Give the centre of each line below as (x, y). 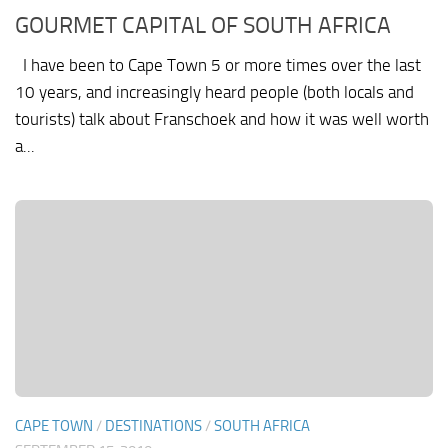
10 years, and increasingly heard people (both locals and (214, 92)
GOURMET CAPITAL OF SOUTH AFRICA (203, 25)
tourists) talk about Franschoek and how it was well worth (222, 119)
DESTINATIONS (153, 425)
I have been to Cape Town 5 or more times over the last (218, 65)
